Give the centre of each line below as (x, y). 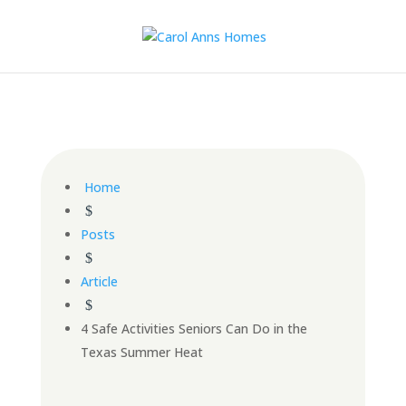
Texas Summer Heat (141, 352)
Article (99, 281)
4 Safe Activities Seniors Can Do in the (193, 329)
